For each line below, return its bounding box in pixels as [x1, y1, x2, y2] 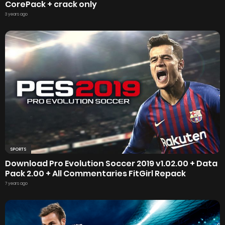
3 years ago [5, 11, 28, 17]
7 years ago [5, 180, 28, 186]
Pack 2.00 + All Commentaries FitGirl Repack [5, 167, 186, 179]
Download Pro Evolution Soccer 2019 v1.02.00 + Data [5, 157, 217, 169]
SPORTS [10, 146, 26, 152]
